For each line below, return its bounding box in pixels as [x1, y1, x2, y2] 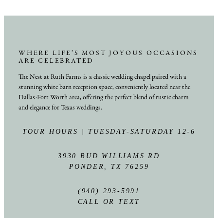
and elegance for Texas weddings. [18, 103, 102, 112]
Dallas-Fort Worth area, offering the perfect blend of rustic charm [18, 92, 189, 102]
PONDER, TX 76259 [69, 163, 149, 170]
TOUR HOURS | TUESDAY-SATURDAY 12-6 [22, 127, 196, 135]
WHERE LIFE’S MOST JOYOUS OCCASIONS [18, 48, 199, 58]
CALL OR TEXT [77, 198, 141, 205]
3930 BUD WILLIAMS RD [58, 152, 160, 160]
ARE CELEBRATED [18, 56, 94, 66]
